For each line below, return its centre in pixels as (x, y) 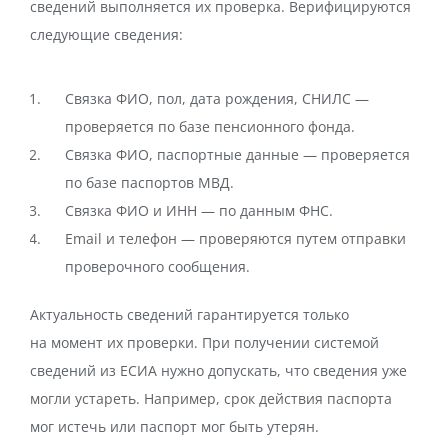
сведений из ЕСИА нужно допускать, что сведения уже (218, 370)
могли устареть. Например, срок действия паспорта (211, 398)
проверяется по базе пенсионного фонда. (210, 126)
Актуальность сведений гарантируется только (189, 314)
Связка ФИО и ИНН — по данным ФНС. (199, 210)
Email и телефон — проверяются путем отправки (235, 238)
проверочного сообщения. (157, 266)
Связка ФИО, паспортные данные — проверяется (237, 154)
